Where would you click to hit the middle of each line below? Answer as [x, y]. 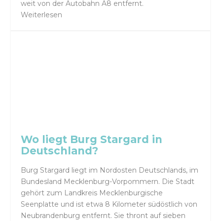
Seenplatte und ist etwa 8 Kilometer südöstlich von [109, 204]
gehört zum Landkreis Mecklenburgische [92, 193]
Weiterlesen [42, 15]
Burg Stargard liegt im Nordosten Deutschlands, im [110, 170]
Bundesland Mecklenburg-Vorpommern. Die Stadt [108, 182]
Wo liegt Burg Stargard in [92, 139]
